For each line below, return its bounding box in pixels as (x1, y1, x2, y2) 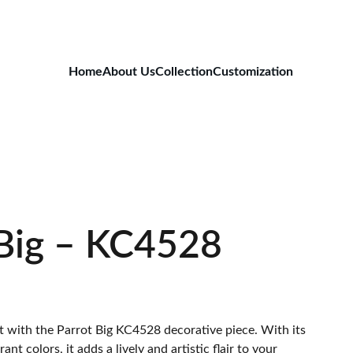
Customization (213, 65, 293, 78)
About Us (102, 65, 155, 78)
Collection (155, 65, 213, 78)
